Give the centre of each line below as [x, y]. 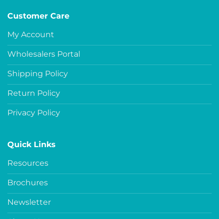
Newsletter [29, 202]
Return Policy [34, 93]
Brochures [28, 182]
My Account [31, 34]
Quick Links [32, 144]
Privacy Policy [34, 112]
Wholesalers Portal [44, 54]
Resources [28, 163]
